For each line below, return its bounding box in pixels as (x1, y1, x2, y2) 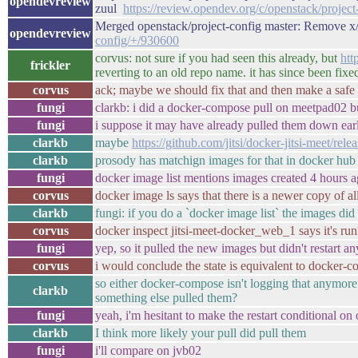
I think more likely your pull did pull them (95, 326, 306, 340)
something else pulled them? (95, 291, 237, 304)
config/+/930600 (95, 34, 179, 47)
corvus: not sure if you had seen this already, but (95, 51, 340, 65)
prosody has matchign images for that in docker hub (95, 153, 356, 167)
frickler (30, 58, 70, 72)
